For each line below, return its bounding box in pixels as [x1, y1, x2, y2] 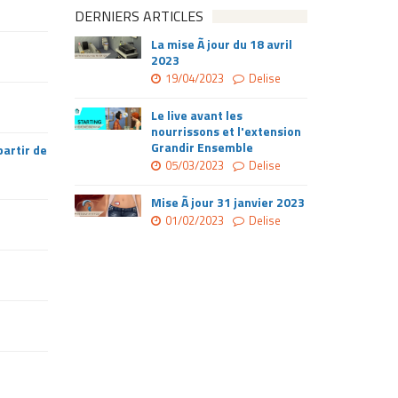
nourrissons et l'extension [150, 122, 301, 140]
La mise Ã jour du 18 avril [150, 35, 292, 53]
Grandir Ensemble [150, 138, 253, 156]
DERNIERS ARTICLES [74, 5, 203, 27]
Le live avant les [150, 106, 243, 124]
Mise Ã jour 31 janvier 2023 [150, 193, 305, 211]
